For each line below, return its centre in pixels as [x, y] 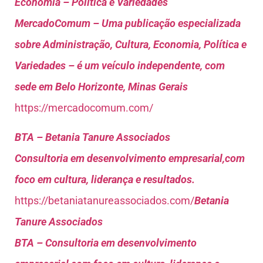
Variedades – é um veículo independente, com [120, 65]
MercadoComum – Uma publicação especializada [128, 23]
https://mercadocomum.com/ [84, 107]
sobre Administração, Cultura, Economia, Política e [131, 44]
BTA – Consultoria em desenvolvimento [106, 243]
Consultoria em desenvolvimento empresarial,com [130, 159]
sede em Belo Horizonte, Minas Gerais [101, 86]
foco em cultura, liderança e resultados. [105, 180]
